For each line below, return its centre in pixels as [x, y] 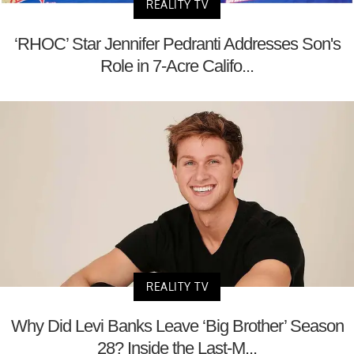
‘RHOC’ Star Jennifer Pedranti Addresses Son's [177, 44]
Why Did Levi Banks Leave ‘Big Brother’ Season [177, 326]
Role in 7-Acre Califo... [177, 66]
